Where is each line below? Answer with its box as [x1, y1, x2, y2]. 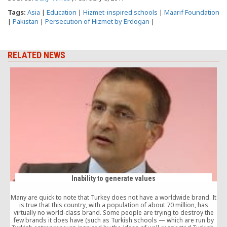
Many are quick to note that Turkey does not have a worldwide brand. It [11, 193, 216, 202]
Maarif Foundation [164, 8, 219, 17]
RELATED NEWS [8, 50, 65, 61]
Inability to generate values [71, 174, 156, 182]
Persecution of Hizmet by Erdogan [45, 17, 149, 26]
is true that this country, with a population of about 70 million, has [19, 200, 208, 209]
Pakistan [13, 17, 39, 26]
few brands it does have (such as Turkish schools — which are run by [13, 215, 214, 224]
